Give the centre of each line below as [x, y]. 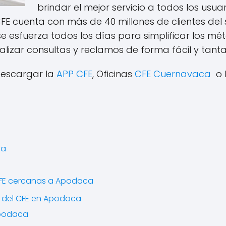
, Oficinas [114, 74]
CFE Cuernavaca [173, 74]
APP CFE [74, 74]
